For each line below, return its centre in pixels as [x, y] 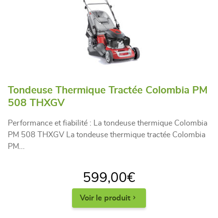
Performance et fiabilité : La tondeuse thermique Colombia [108, 123]
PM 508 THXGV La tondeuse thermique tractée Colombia [107, 135]
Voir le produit [105, 198]
